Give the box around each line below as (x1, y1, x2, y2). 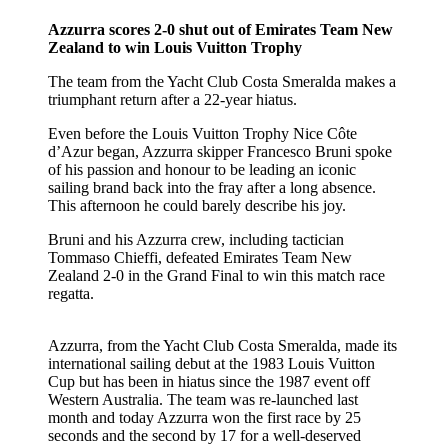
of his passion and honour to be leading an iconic (48, 160, 356, 178)
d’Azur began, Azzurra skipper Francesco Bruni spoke (48, 142, 392, 160)
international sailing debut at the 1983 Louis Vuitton (48, 354, 375, 372)
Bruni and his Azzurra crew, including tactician (48, 230, 344, 248)
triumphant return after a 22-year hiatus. (48, 90, 297, 108)
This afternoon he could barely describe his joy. (48, 196, 346, 214)
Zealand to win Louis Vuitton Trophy (48, 38, 302, 56)
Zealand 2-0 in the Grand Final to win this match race (48, 266, 385, 284)
